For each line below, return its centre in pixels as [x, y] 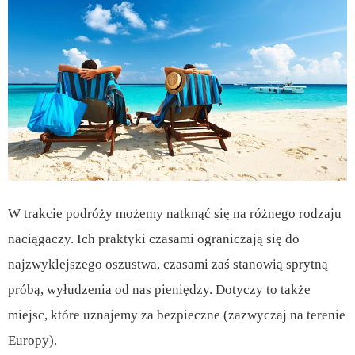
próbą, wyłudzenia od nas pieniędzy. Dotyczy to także [159, 289]
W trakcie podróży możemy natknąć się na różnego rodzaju [175, 213]
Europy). [32, 340]
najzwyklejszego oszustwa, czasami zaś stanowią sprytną [168, 264]
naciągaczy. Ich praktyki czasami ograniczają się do [154, 239]
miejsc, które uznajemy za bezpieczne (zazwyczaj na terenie [177, 315]
